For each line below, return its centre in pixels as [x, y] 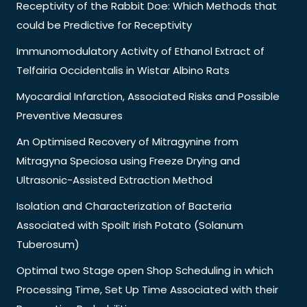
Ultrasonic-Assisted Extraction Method [114, 180]
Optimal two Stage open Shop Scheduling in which [145, 270]
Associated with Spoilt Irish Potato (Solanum [130, 225]
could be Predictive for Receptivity [104, 25]
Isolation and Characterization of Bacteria [124, 206]
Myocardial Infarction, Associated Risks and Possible [148, 96]
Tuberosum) [48, 244]
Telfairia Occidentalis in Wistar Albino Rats [123, 70]
